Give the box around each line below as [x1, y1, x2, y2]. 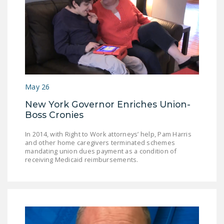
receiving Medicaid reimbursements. [25, 155, 138, 164]
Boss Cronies [25, 109, 86, 120]
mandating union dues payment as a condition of [25, 146, 177, 156]
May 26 [25, 82, 50, 92]
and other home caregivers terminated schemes [25, 138, 175, 147]
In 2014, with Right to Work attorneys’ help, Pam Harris [25, 129, 191, 139]
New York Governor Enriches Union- [25, 99, 190, 110]
